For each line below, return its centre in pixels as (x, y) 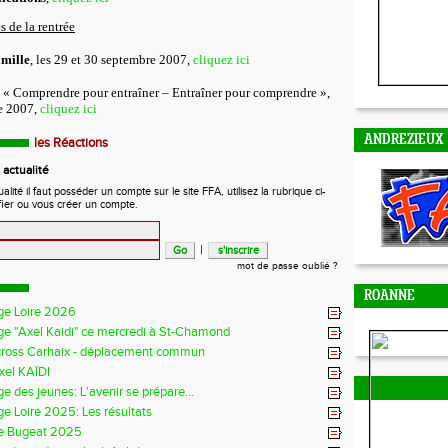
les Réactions (71, 143)
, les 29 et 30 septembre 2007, (111, 59)
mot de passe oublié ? (287, 266)
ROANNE (389, 296)
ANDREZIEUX (404, 140)
